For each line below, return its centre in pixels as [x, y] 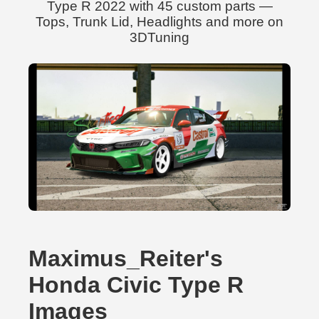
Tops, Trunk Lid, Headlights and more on [159, 22]
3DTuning [159, 37]
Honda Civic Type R [136, 285]
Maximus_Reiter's [126, 258]
